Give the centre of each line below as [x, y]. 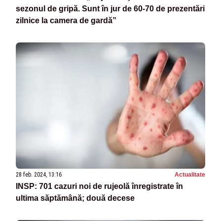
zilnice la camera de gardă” [66, 20]
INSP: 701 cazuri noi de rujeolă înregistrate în [99, 186]
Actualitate [190, 175]
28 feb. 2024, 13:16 [39, 175]
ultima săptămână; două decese [75, 198]
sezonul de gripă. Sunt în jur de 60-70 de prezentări [110, 8]
